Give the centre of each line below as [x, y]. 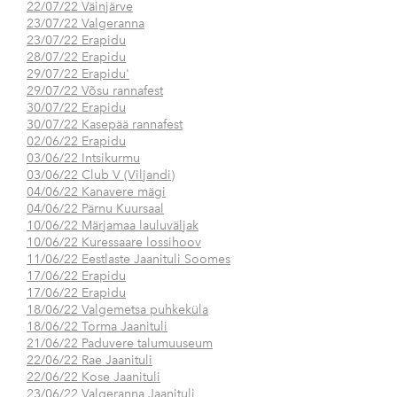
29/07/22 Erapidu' [78, 74]
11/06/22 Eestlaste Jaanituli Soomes [128, 260]
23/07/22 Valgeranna [86, 24]
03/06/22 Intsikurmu [83, 159]
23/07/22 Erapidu [76, 41]
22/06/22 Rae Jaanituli [90, 361]
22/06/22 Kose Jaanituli [93, 378]
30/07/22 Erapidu [76, 108]
